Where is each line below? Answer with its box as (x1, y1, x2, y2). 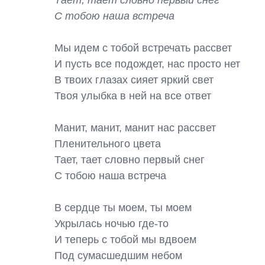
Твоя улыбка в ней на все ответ (54, 90, 211, 102)
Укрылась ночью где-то (54, 218, 169, 230)
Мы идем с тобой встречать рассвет (54, 42, 232, 54)
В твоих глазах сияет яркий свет (54, 74, 214, 86)
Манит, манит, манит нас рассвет (54, 122, 216, 134)
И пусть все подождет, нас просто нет (54, 58, 240, 70)
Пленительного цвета (54, 138, 161, 150)
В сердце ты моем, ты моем (54, 202, 192, 214)
